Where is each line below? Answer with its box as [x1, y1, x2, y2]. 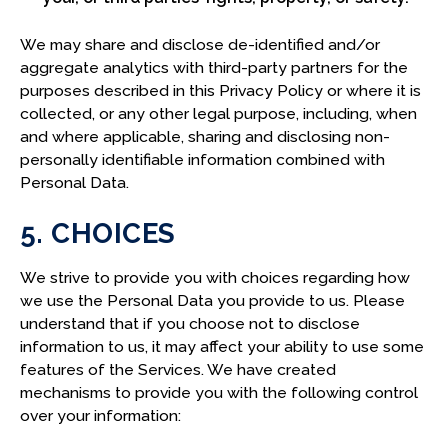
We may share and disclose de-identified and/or [19, 34, 380, 54]
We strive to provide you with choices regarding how [19, 267, 410, 287]
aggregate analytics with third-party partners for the [19, 57, 408, 77]
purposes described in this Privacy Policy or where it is [19, 80, 421, 100]
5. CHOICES [19, 217, 177, 250]
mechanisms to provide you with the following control [19, 382, 418, 402]
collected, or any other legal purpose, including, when [19, 103, 417, 123]
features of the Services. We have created [19, 359, 336, 379]
